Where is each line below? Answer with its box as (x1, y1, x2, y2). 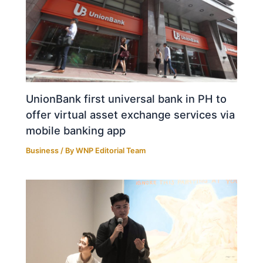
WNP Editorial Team (76, 146, 146, 155)
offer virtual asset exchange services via (26, 107, 235, 121)
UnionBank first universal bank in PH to (26, 92, 227, 105)
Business (26, 146, 59, 155)
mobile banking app (26, 123, 126, 137)
